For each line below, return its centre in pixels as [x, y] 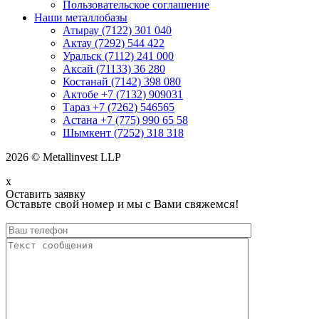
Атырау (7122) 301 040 [117, 30]
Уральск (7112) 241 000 [118, 56]
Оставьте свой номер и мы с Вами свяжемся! [122, 204]
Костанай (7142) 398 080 [122, 81]
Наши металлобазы [81, 17]
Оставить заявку [46, 194]
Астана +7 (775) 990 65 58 [125, 120]
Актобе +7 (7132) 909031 [123, 94]
